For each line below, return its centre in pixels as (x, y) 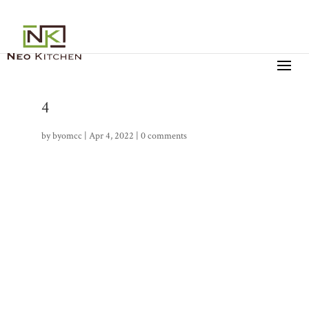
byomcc (67, 136)
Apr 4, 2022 (111, 136)
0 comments (163, 136)
